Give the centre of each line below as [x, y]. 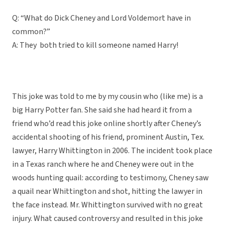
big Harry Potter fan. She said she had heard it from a [102, 110]
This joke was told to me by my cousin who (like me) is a [107, 97]
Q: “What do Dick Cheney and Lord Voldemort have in [101, 18]
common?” [31, 32]
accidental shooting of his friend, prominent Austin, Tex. [108, 137]
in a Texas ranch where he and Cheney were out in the [103, 164]
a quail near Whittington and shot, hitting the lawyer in [107, 192]
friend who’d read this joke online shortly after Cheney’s [107, 124]
